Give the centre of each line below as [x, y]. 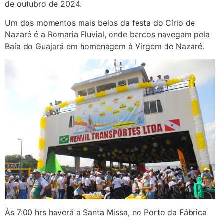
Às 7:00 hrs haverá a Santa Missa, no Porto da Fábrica [106, 212]
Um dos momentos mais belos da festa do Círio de [100, 23]
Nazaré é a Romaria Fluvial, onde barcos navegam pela [107, 35]
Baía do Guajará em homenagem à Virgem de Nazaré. [105, 46]
